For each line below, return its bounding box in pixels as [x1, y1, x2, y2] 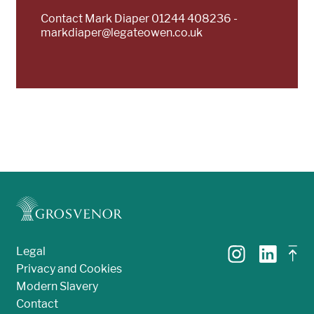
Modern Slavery [16, 280, 98, 294]
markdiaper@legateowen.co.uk [40, 26, 205, 40]
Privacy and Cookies [16, 262, 122, 276]
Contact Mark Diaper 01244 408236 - [40, 12, 238, 26]
